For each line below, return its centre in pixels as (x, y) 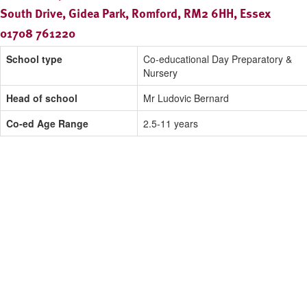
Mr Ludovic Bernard (186, 98)
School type (34, 59)
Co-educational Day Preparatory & (218, 59)
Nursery (160, 73)
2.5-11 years (171, 124)
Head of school (42, 98)
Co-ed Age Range (47, 124)
